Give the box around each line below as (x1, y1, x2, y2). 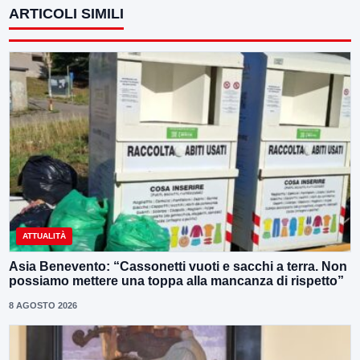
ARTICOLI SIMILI (9, 6, 124, 22)
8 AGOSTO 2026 (9, 300, 77, 310)
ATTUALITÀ (22, 231, 66, 240)
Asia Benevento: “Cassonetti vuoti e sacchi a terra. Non (9, 259, 347, 273)
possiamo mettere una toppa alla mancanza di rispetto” (9, 273, 344, 288)
